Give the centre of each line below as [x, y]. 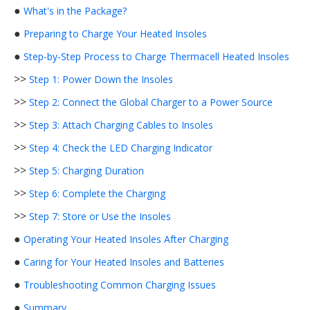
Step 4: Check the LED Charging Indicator [121, 148]
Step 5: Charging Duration [86, 171]
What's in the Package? [75, 11]
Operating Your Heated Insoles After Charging [126, 239]
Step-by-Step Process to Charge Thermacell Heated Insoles [156, 56]
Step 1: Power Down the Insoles [101, 79]
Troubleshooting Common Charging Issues [120, 285]
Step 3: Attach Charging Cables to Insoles [121, 125]
